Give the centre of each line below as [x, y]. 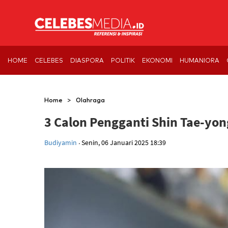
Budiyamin [61, 142]
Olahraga [90, 100]
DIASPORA [87, 60]
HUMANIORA [199, 60]
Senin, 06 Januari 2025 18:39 [123, 142]
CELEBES [49, 60]
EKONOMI [157, 60]
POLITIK [123, 60]
